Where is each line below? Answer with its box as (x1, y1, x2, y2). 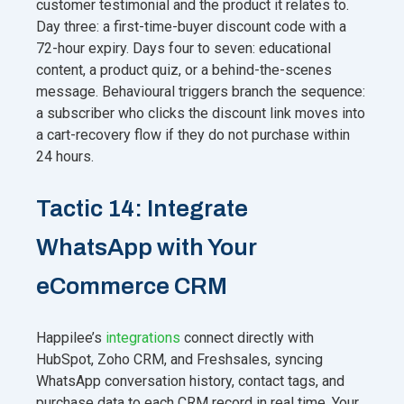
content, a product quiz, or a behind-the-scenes (36, 60, 332, 78)
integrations (106, 328, 180, 346)
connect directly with (180, 328, 314, 346)
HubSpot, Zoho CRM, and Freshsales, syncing (36, 350, 323, 368)
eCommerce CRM (36, 272, 227, 298)
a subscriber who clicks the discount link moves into (36, 104, 365, 122)
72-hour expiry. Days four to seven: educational (36, 39, 331, 57)
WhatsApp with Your (36, 234, 256, 260)
